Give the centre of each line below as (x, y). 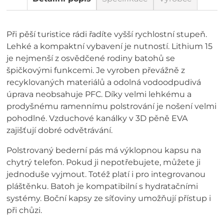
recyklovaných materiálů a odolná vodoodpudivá (104, 82)
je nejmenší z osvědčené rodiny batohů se (91, 58)
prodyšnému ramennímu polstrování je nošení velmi (112, 106)
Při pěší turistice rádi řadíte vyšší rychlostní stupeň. (107, 34)
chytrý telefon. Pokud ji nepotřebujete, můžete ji (104, 162)
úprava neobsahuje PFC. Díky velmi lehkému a (99, 94)
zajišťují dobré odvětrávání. (60, 130)
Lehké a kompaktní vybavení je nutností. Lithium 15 (110, 46)
